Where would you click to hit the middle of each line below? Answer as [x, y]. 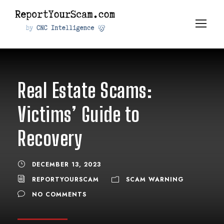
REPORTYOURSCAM [65, 179]
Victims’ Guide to [79, 114]
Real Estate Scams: [85, 90]
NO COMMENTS [59, 194]
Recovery [50, 138]
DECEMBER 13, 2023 [66, 164]
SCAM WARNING [155, 179]
